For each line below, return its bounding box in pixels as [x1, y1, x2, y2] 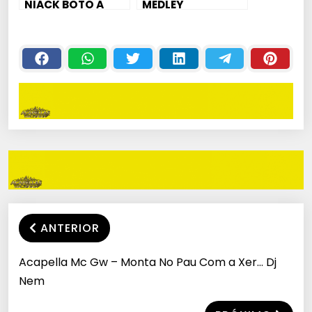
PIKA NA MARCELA [24, 11, 122, 26]
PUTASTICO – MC [142, 11, 236, 26]
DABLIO [142, 26, 182, 41]
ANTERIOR [40, 219, 100, 236]
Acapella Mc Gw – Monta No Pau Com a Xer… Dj [19, 253, 276, 270]
